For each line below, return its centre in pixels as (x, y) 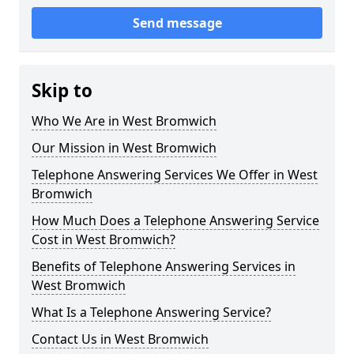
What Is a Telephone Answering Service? (151, 312)
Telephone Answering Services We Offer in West (175, 175)
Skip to (62, 90)
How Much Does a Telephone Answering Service (175, 220)
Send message (177, 23)
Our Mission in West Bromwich (124, 148)
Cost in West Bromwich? (104, 239)
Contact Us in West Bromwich (120, 339)
